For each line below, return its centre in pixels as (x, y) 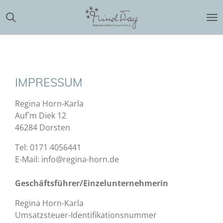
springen (21, 34)
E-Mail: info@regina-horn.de (67, 159)
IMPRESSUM (49, 82)
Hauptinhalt (26, 22)
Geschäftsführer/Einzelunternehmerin (92, 183)
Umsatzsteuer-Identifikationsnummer (86, 215)
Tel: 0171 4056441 (48, 147)
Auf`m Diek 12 (41, 115)
